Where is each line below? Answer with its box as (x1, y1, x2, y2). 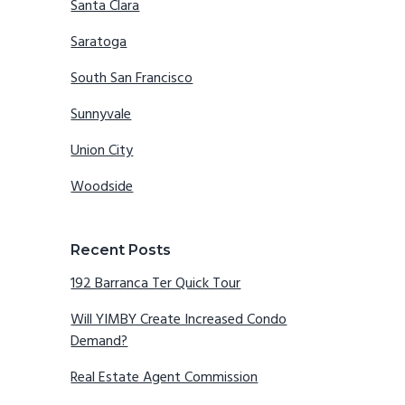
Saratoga (71, 31, 127, 55)
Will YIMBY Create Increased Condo (71, 308, 287, 333)
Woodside (71, 175, 134, 200)
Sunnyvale (71, 103, 132, 127)
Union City (71, 139, 134, 164)
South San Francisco (71, 67, 193, 91)
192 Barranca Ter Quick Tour (71, 272, 241, 297)
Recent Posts (71, 241, 172, 259)
